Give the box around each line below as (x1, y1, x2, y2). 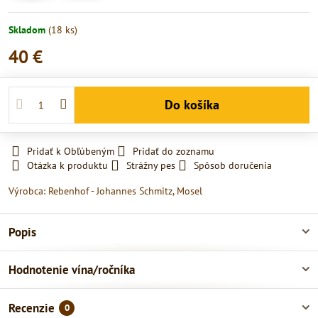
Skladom (9, 23, 48, 36)
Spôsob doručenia (194, 158, 272, 172)
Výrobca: (9, 184, 48, 197)
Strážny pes (126, 158, 175, 172)
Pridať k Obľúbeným (27, 144, 114, 158)
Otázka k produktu (27, 158, 108, 172)
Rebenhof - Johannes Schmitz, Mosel (48, 184, 202, 197)
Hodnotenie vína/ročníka (9, 261, 135, 278)
